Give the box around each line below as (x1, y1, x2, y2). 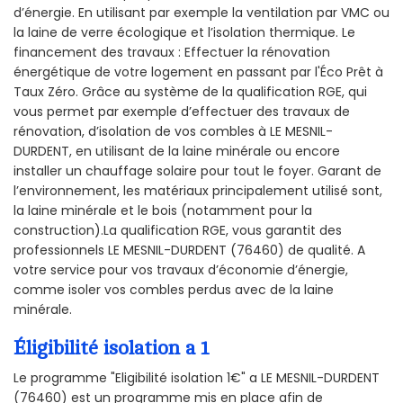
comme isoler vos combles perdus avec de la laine (13, 281, 334, 300)
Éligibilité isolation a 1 (13, 337, 209, 360)
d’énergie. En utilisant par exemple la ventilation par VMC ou (13, 4, 390, 22)
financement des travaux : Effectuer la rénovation (13, 43, 330, 62)
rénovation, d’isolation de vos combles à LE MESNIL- (13, 122, 333, 141)
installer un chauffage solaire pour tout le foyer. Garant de (13, 162, 381, 181)
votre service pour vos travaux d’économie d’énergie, (13, 261, 348, 280)
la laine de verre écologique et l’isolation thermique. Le (13, 23, 355, 42)
